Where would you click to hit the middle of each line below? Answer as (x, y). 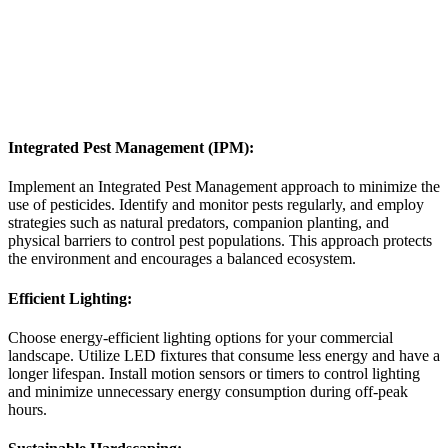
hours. (27, 409)
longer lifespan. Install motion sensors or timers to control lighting (214, 373)
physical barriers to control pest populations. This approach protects (220, 241)
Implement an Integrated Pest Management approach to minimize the (224, 187)
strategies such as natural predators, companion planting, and (198, 223)
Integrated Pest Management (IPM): (131, 148)
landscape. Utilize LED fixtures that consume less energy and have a (224, 355)
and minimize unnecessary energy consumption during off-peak (208, 391)
